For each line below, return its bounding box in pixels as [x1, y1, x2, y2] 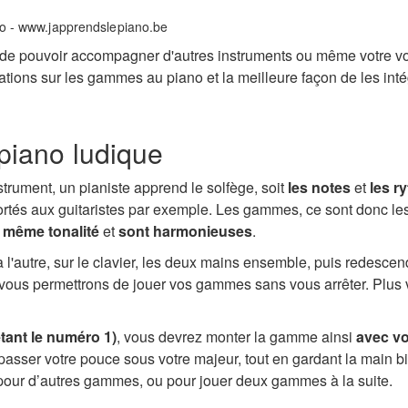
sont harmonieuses [118, 220, 253, 242]
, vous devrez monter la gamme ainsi [117, 326, 353, 348]
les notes [288, 177, 352, 199]
